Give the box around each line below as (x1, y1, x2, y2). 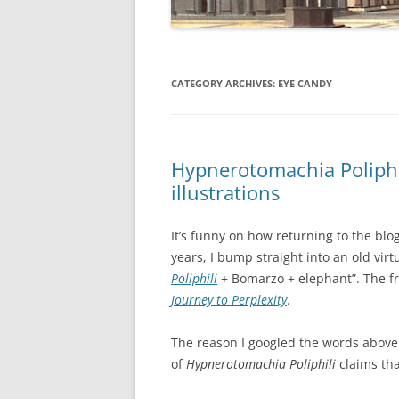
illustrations (171, 178, 280, 206)
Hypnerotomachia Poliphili (186, 354, 336, 372)
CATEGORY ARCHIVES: (171, 76, 278, 90)
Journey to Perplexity (171, 290, 287, 308)
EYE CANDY (278, 76, 332, 90)
